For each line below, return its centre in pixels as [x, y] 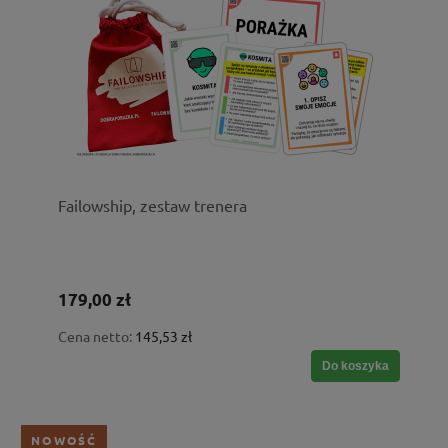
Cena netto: [96, 336]
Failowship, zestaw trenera [152, 205]
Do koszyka [355, 366]
